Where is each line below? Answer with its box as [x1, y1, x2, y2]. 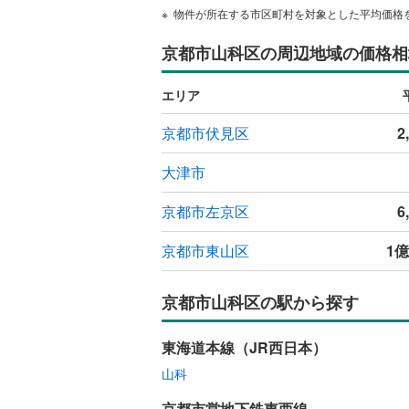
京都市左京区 [162, 200, 249, 222]
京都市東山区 [162, 239, 249, 261]
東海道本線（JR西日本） [162, 336, 327, 358]
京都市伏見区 [162, 121, 249, 143]
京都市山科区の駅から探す [162, 289, 359, 314]
